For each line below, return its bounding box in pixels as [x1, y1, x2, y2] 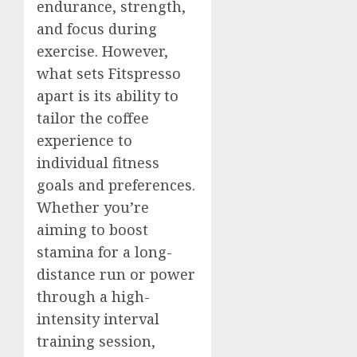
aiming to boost [37, 219, 148, 239]
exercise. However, [37, 41, 168, 61]
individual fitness [37, 152, 159, 172]
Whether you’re [37, 197, 149, 217]
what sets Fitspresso [37, 63, 181, 83]
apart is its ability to [37, 85, 178, 105]
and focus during [37, 18, 157, 38]
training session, [37, 331, 155, 351]
